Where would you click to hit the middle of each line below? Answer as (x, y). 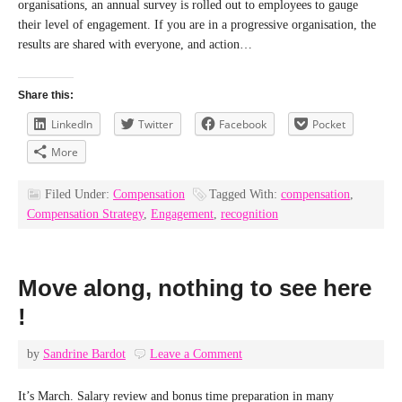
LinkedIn (72, 124)
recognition (249, 214)
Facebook (243, 124)
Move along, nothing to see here (195, 288)
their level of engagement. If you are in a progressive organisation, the (197, 25)
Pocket (329, 124)
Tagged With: (245, 194)
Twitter (156, 124)
